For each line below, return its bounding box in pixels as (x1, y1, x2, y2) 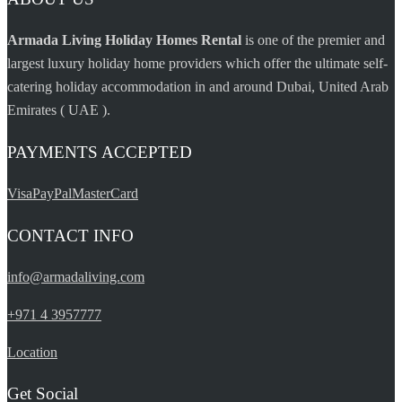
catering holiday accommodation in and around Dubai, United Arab (7, 79, 389, 95)
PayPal (32, 186, 72, 202)
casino (7, 10, 43, 26)
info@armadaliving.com (7, 268, 144, 284)
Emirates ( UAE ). (7, 102, 110, 118)
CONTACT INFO (7, 225, 134, 245)
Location (7, 344, 57, 360)
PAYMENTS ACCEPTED (7, 143, 192, 162)
